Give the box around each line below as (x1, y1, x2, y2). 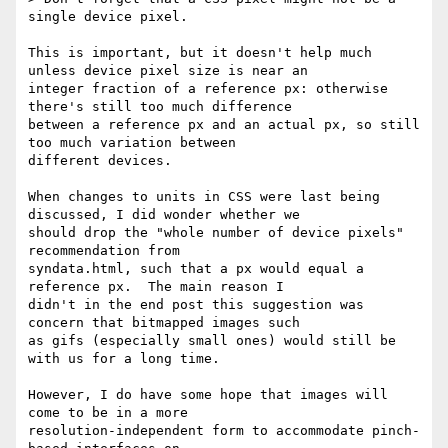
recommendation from (28, 243, 180, 259)
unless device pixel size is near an (28, 63, 308, 79)
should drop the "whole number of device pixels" (28, 225, 404, 241)
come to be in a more (28, 405, 188, 421)
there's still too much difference (28, 99, 292, 115)
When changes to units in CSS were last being (28, 189, 380, 205)
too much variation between (28, 135, 236, 151)
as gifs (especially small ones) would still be (28, 333, 396, 349)
